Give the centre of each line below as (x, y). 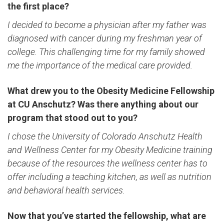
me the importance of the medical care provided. (100, 65)
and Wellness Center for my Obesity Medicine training (110, 149)
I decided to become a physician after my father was (107, 24)
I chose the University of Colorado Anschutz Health (105, 136)
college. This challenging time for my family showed (106, 51)
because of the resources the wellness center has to (107, 163)
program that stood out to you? (72, 117)
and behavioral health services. (66, 190)
